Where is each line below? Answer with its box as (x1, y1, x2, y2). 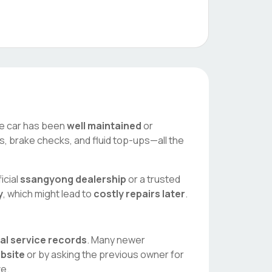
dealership (73, 172, 126, 186)
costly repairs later (93, 187, 185, 200)
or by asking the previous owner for (25, 248, 184, 261)
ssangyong (20, 172, 73, 186)
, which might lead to (3, 187, 93, 200)
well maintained (67, 119, 141, 132)
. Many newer (87, 233, 145, 246)
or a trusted (126, 172, 180, 186)
